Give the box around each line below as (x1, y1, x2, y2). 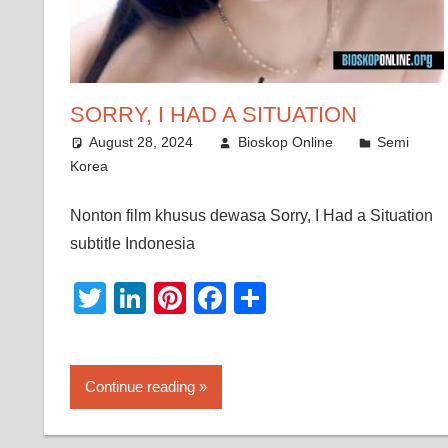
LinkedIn (145, 280, 268, 317)
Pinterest (185, 280, 313, 317)
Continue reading (84, 378, 195, 396)
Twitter (105, 280, 201, 317)
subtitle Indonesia (69, 235, 195, 253)
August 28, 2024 (89, 134, 194, 151)
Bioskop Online (237, 134, 333, 151)
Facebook (225, 280, 368, 317)
